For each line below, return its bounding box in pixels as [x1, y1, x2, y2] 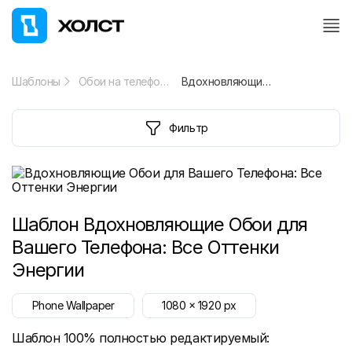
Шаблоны [12, 75, 60, 88]
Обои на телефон [159, 75, 169, 88]
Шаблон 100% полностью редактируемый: [12, 330, 269, 346]
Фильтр [169, 121, 208, 134]
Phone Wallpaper [31, 299, 115, 312]
